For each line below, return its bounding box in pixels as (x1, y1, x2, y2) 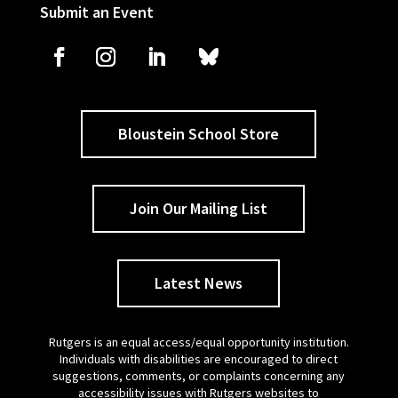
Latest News (155, 273, 243, 294)
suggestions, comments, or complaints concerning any (52, 368, 346, 385)
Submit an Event (39, 2, 154, 23)
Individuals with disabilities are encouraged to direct (60, 351, 338, 368)
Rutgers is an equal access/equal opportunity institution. (48, 334, 349, 351)
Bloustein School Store (118, 123, 280, 145)
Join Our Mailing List (130, 198, 268, 219)
